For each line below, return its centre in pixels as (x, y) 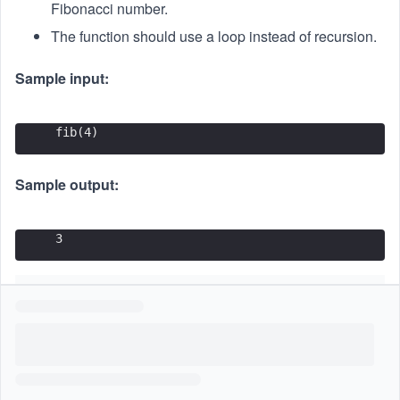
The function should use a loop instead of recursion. (214, 36)
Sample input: (62, 78)
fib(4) (77, 132)
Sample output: (67, 184)
